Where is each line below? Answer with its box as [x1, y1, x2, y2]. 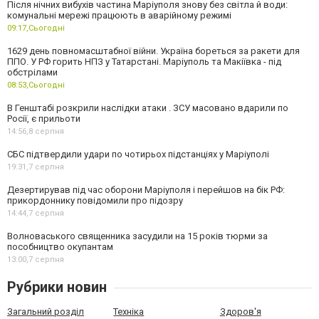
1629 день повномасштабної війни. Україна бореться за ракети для [7, 46, 300, 56]
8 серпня [28, 127, 64, 136]
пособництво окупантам [7, 241, 113, 252]
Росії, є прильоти [7, 113, 80, 124]
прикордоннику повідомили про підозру [7, 195, 183, 206]
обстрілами [7, 67, 58, 78]
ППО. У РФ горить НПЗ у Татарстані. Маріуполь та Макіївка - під [7, 56, 281, 67]
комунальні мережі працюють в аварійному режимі [7, 10, 231, 21]
